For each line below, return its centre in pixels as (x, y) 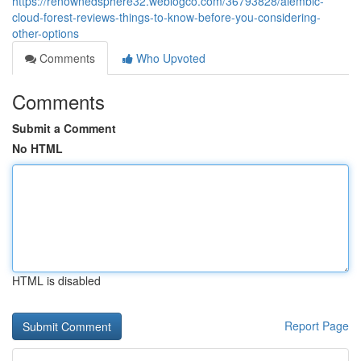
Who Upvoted (169, 58)
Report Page (317, 326)
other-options (46, 33)
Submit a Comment (64, 128)
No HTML (37, 148)
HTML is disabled (56, 280)
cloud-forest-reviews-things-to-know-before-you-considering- (166, 17)
